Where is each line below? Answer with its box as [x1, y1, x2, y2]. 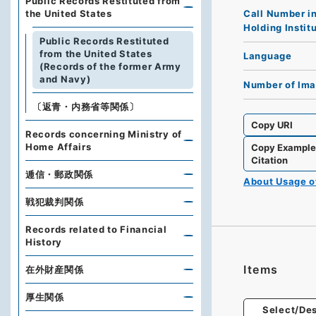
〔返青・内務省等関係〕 [32, 101, 139, 112]
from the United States [39, 48, 152, 59]
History [25, 236, 62, 248]
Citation [251, 154, 288, 166]
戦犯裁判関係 [25, 196, 84, 207]
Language [243, 50, 292, 62]
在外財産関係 [25, 264, 84, 275]
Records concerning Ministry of [25, 128, 182, 140]
